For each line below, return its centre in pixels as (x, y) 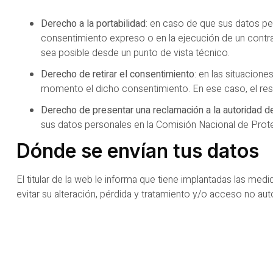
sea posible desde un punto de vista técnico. (135, 53)
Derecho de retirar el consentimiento (118, 75)
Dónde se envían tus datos (138, 151)
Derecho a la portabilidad (93, 23)
